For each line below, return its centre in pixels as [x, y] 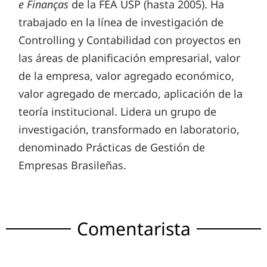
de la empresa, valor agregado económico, [127, 76]
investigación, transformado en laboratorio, [129, 130]
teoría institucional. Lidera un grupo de [118, 112]
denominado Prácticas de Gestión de [112, 148]
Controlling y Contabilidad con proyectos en [130, 40]
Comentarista [133, 229]
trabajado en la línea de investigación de [121, 22]
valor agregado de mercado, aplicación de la [131, 94]
